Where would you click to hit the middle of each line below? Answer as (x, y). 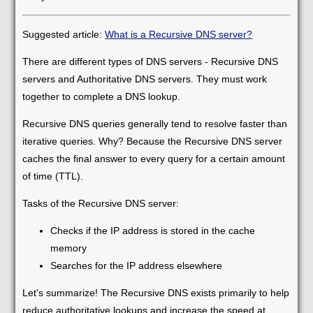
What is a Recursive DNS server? (179, 34)
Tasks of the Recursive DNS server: (101, 203)
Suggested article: (64, 34)
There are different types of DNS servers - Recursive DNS (151, 61)
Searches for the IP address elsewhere (137, 265)
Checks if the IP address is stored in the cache (153, 230)
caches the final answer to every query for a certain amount (154, 158)
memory (69, 248)
